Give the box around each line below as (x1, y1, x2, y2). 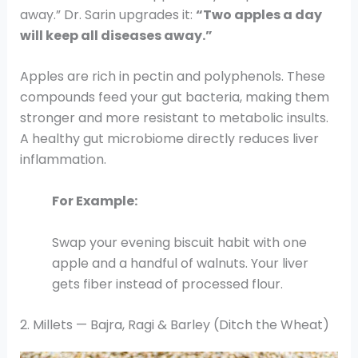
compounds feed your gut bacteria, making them (19, 88, 329, 107)
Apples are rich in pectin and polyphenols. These (19, 67, 325, 86)
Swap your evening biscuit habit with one (51, 233, 307, 252)
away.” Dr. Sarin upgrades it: (19, 5, 196, 24)
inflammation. (19, 150, 106, 169)
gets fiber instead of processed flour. (51, 274, 283, 293)
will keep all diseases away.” (19, 26, 213, 45)
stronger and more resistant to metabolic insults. (19, 109, 328, 128)
